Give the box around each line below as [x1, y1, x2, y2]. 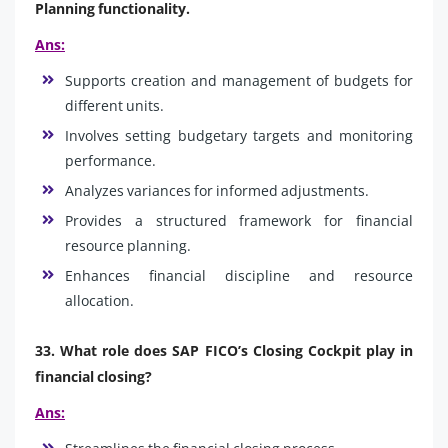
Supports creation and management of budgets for [65, 70, 413, 90]
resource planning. [65, 235, 191, 255]
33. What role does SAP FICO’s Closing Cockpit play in [35, 340, 413, 360]
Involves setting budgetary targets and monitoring [65, 125, 413, 145]
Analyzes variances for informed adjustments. [65, 180, 369, 200]
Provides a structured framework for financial [65, 210, 413, 230]
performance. [65, 150, 156, 170]
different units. [65, 95, 164, 115]
